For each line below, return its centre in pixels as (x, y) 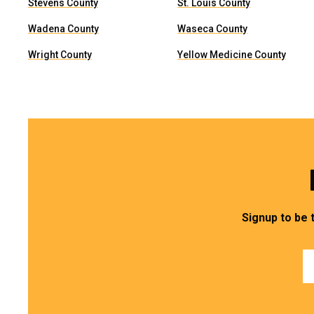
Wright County (60, 55)
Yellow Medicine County (232, 55)
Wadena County (63, 29)
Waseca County (213, 29)
